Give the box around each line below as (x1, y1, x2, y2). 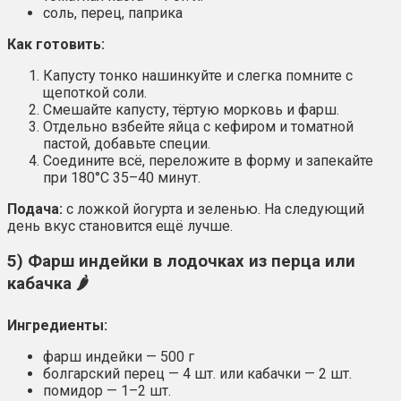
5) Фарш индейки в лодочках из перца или (7, 252, 355, 272)
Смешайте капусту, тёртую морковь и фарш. (43, 101, 339, 119)
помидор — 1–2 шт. (43, 381, 171, 399)
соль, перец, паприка (43, 4, 183, 22)
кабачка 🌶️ (7, 274, 89, 294)
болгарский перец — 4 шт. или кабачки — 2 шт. (43, 364, 352, 382)
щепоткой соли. (43, 84, 147, 102)
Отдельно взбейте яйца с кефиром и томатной (43, 118, 354, 136)
